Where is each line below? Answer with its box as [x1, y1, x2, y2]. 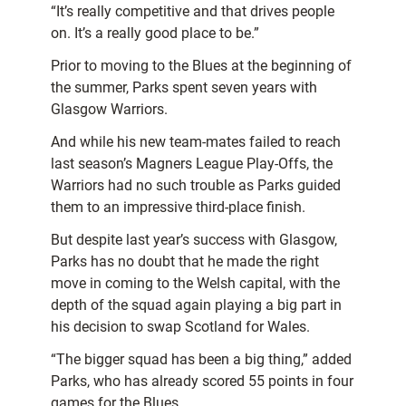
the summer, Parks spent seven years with [51, 79, 317, 97]
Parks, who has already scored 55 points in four [51, 372, 353, 391]
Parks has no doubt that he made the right [51, 253, 319, 271]
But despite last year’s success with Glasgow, [51, 231, 337, 249]
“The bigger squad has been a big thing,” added [51, 351, 352, 369]
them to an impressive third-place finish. [51, 198, 305, 217]
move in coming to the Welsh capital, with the [51, 275, 340, 293]
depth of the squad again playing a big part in [51, 296, 342, 314]
